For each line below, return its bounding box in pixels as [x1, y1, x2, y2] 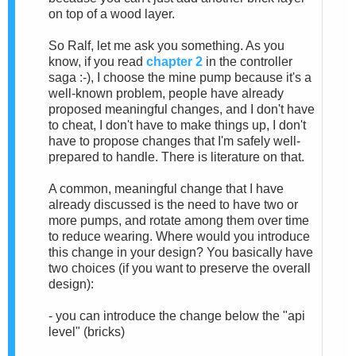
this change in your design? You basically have [48, 245, 313, 259]
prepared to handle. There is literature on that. [48, 149, 304, 164]
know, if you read [48, 54, 146, 68]
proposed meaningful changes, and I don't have [48, 102, 315, 116]
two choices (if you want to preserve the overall [48, 261, 311, 275]
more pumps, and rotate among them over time [48, 213, 309, 227]
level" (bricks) [48, 324, 125, 339]
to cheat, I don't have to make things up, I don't [48, 118, 306, 132]
